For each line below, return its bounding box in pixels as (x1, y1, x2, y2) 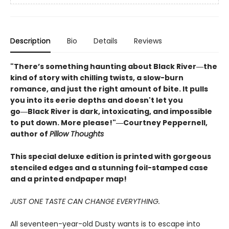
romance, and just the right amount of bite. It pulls (10, 84, 208, 94)
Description (10, 36, 51, 46)
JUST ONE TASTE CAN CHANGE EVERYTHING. (10, 196, 160, 207)
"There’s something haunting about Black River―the (10, 61, 217, 72)
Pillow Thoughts (50, 129, 104, 139)
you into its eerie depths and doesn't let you (10, 95, 183, 105)
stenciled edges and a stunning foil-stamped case (10, 163, 208, 173)
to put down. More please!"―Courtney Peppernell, (10, 118, 208, 128)
